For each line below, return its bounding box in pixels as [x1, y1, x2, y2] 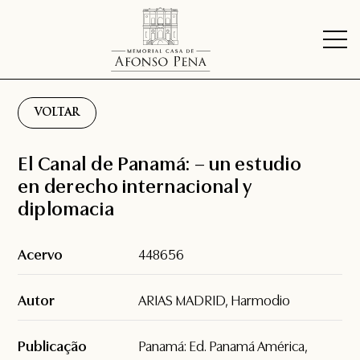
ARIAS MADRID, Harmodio [138, 292, 291, 309]
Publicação [18, 338, 88, 355]
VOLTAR [35, 108, 80, 119]
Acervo [18, 247, 63, 264]
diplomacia [18, 198, 115, 221]
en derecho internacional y [18, 175, 253, 198]
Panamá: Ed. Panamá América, [138, 338, 309, 355]
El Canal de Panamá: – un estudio [18, 153, 302, 176]
